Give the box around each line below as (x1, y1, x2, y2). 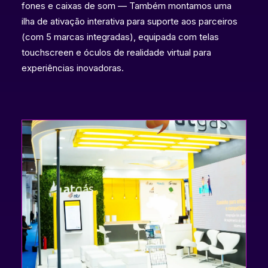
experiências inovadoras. (22, 62, 124, 74)
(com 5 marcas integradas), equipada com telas (22, 31, 219, 42)
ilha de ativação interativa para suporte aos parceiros (22, 16, 237, 27)
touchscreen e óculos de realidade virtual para (22, 47, 211, 58)
